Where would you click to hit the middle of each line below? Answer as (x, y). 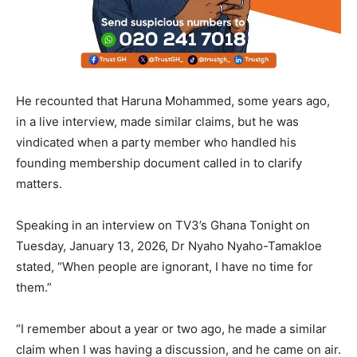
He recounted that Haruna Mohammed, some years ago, (173, 101)
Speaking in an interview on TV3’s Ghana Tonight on (163, 226)
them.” (34, 288)
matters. (39, 184)
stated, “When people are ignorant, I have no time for (165, 267)
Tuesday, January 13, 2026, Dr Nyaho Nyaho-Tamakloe (169, 246)
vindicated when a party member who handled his (156, 143)
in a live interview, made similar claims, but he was (157, 122)
